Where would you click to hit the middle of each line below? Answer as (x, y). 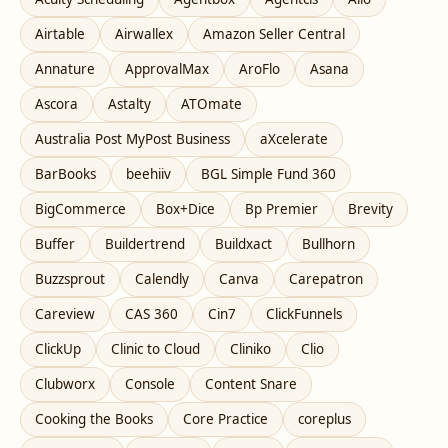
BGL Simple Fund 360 (268, 174)
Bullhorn (328, 244)
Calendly (162, 279)
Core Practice (225, 419)
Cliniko (250, 349)
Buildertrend (145, 244)
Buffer (55, 244)
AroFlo (259, 69)
